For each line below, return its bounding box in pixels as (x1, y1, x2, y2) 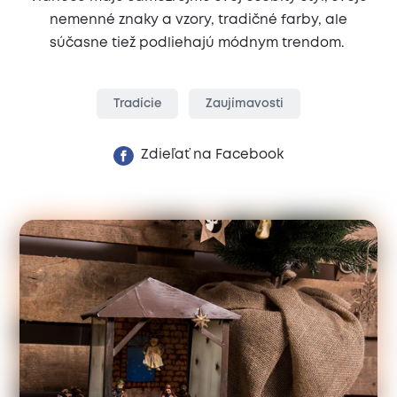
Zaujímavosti (205, 98, 284, 110)
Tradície (113, 98, 162, 110)
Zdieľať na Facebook (140, 149, 284, 162)
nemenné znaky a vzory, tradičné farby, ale (50, 13, 347, 27)
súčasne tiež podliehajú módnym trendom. (49, 36, 345, 50)
